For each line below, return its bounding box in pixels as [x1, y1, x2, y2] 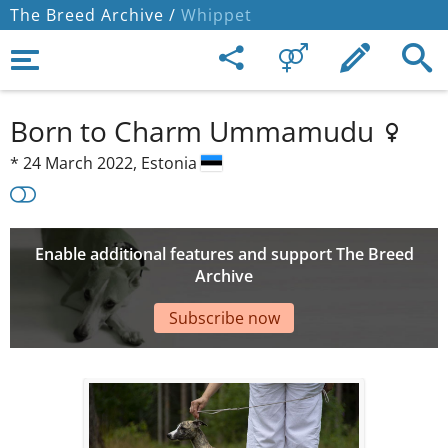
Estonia [141, 152, 201, 174]
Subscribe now [168, 306, 280, 329]
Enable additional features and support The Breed [34, 243, 414, 266]
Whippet [176, 4, 252, 26]
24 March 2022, [23, 152, 141, 174]
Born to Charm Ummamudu [10, 112, 381, 150]
